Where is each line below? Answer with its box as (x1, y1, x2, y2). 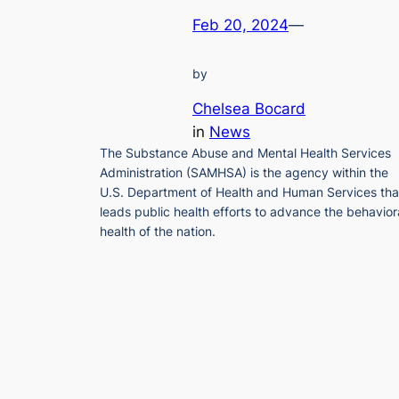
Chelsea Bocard (192, 99, 305, 118)
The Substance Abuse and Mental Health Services (100, 144, 391, 160)
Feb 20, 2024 (192, 16, 289, 35)
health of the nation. (100, 223, 216, 239)
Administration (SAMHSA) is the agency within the (100, 164, 388, 180)
